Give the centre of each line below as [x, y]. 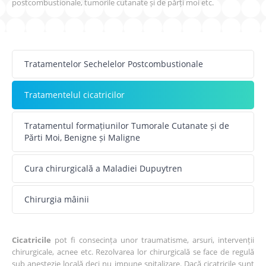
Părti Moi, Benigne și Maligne [83, 137]
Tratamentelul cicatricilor [75, 94]
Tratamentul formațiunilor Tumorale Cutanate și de [127, 125]
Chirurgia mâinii [57, 199]
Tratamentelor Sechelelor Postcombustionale [114, 64]
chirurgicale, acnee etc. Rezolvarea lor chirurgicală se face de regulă [133, 251]
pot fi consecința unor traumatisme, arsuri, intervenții [153, 240]
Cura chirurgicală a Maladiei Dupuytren [104, 168]
